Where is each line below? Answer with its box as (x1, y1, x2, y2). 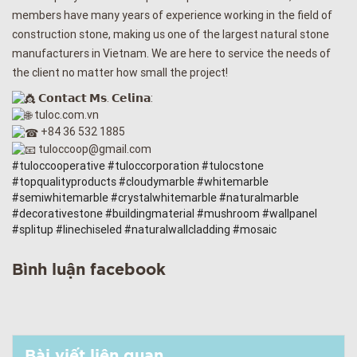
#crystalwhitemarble (111, 190, 217, 205)
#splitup (12, 222, 53, 237)
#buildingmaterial (105, 206, 194, 221)
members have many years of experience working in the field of (12, 7, 332, 22)
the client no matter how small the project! (12, 65, 228, 80)
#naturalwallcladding (124, 222, 230, 237)
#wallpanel (262, 206, 317, 221)
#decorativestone (12, 206, 103, 221)
